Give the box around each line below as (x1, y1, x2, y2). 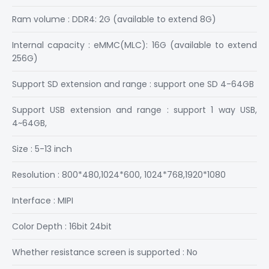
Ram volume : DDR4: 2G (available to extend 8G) (12, 13, 216, 25)
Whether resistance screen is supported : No (12, 246, 198, 258)
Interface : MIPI (12, 195, 73, 207)
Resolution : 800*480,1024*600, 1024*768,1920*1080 (12, 169, 226, 181)
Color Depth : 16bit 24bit (12, 220, 112, 232)
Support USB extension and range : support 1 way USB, (12, 104, 257, 116)
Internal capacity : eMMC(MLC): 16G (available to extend (12, 39, 257, 51)
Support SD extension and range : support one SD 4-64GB (12, 78, 254, 90)
